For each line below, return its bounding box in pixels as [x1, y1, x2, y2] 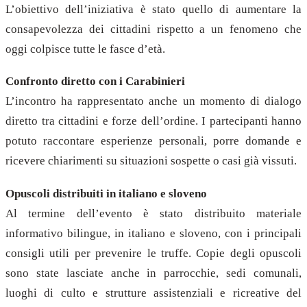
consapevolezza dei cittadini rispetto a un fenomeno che [5, 22, 302, 36]
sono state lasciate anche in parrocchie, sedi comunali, [5, 266, 302, 280]
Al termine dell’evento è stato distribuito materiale [5, 206, 302, 220]
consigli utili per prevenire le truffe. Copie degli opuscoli [5, 246, 302, 260]
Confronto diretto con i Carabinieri [5, 75, 185, 88]
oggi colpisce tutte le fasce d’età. [5, 42, 165, 56]
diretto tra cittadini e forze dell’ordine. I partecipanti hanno [5, 114, 302, 128]
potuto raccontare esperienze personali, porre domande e [5, 134, 302, 148]
